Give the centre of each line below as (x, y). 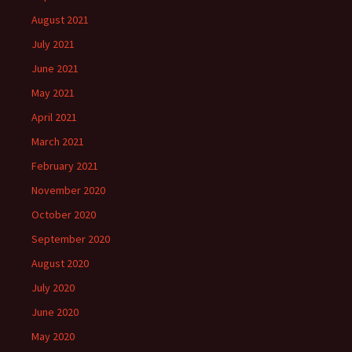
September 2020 (71, 239)
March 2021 (58, 142)
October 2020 (64, 215)
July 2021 (53, 44)
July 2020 (53, 288)
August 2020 (60, 264)
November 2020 (68, 191)
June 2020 (55, 312)
